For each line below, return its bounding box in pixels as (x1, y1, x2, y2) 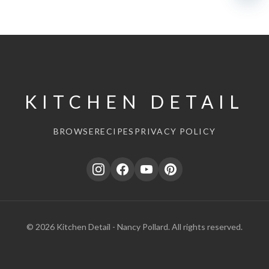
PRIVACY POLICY (134, 126, 216, 137)
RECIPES (94, 126, 134, 137)
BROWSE (53, 126, 94, 137)
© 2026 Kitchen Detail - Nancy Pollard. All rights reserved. (26, 222, 243, 232)
